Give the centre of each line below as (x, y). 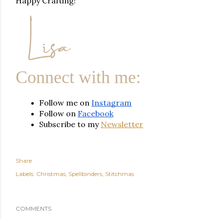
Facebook (96, 113)
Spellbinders (85, 174)
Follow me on (65, 103)
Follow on (58, 113)
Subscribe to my (70, 124)
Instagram (111, 103)
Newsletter (122, 124)
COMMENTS (33, 208)
